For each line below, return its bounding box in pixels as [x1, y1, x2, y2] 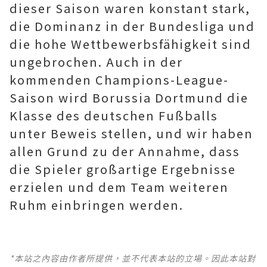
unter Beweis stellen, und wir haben [10, 125, 253, 142]
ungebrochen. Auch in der [10, 53, 183, 70]
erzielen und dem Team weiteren [10, 178, 229, 195]
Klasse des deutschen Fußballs [10, 107, 218, 124]
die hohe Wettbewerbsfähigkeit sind [10, 35, 252, 52]
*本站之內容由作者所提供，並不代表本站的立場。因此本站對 [10, 252, 256, 264]
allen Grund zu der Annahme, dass [10, 142, 240, 160]
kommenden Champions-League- [10, 71, 229, 88]
